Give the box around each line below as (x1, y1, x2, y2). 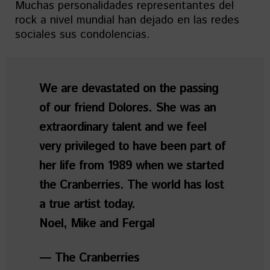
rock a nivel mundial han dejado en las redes (15, 12, 239, 29)
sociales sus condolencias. (15, 27, 150, 43)
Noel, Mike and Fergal (39, 215, 154, 233)
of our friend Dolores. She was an (39, 99, 216, 118)
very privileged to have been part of (39, 138, 225, 156)
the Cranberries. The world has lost (39, 177, 224, 195)
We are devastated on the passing (39, 80, 218, 98)
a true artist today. (39, 196, 135, 214)
